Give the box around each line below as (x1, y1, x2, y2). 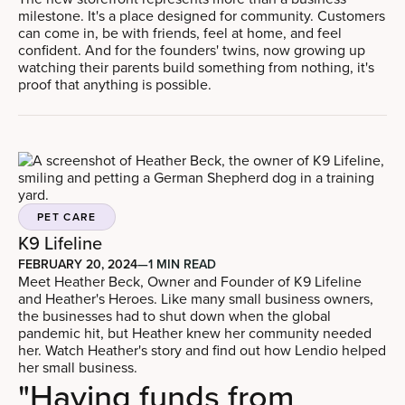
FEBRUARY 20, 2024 (18, 254, 137, 273)
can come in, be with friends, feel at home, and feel (18, 22, 342, 42)
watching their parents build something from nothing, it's (18, 56, 374, 77)
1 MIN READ (148, 254, 216, 273)
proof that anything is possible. (18, 73, 212, 94)
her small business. (18, 356, 137, 377)
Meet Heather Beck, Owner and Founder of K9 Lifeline (18, 270, 362, 291)
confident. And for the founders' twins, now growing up (18, 39, 365, 60)
